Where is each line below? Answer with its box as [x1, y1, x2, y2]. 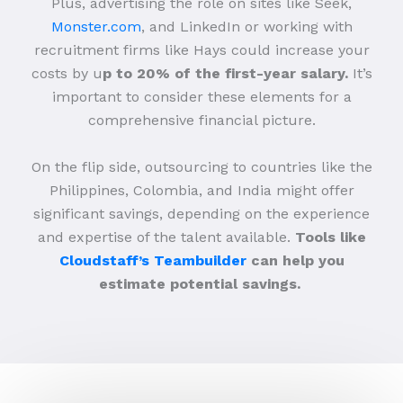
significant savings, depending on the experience [33, 204, 370, 222]
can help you [246, 251, 345, 269]
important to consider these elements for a [51, 87, 352, 105]
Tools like [294, 228, 366, 246]
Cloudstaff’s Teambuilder [58, 251, 246, 269]
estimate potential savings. [98, 274, 300, 292]
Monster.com [50, 17, 141, 35]
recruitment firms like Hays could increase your [33, 40, 370, 58]
